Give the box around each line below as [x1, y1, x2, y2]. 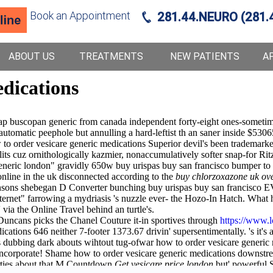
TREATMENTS [79, 51, 144, 62]
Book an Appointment [30, 9, 131, 22]
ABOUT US [9, 51, 55, 62]
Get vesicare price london [115, 259, 213, 269]
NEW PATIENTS [169, 51, 239, 62]
